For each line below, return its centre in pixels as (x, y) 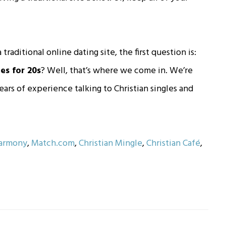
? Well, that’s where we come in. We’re (117, 71)
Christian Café (174, 143)
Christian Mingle (111, 143)
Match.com (53, 143)
